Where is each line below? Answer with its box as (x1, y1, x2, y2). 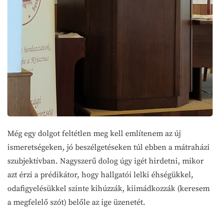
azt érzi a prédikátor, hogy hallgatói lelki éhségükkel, (7, 169, 193, 180)
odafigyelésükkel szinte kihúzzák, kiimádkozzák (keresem (7, 183, 210, 193)
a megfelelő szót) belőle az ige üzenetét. (7, 197, 147, 207)
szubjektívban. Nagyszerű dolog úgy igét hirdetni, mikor (7, 156, 204, 166)
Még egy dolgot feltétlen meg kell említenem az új (7, 128, 181, 138)
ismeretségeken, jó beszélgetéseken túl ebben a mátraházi (7, 142, 210, 152)
